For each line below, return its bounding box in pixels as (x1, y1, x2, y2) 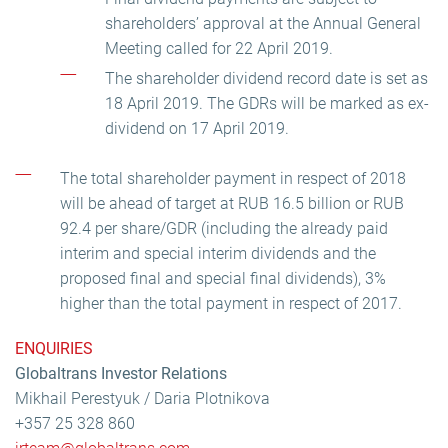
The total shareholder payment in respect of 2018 (60, 169, 406, 188)
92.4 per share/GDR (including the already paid (60, 219, 388, 238)
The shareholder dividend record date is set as (105, 69, 428, 88)
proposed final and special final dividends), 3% (60, 269, 386, 288)
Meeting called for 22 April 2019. (105, 39, 333, 58)
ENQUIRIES (15, 339, 93, 358)
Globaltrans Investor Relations (15, 364, 227, 383)
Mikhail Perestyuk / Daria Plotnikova (15, 389, 270, 408)
